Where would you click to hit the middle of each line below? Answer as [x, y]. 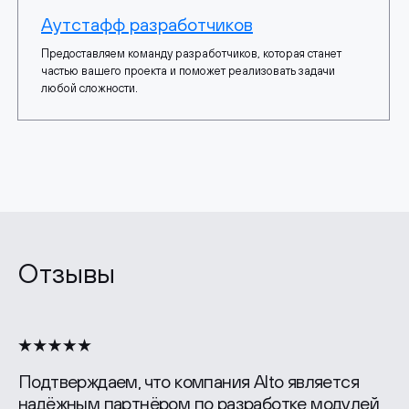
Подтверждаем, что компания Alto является [189, 382]
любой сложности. [89, 89]
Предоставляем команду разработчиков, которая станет [191, 54]
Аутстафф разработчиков [147, 25]
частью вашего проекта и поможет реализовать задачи [188, 71]
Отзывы [67, 273]
